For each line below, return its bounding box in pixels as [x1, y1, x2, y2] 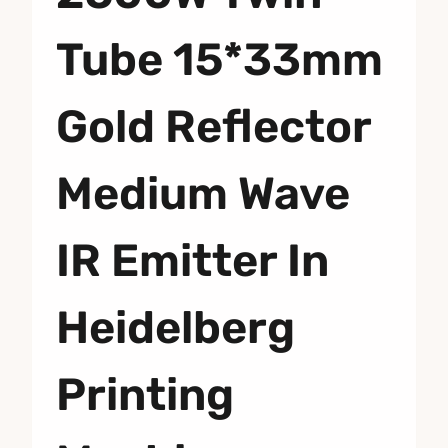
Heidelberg [56, 300, 295, 354]
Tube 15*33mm [56, 32, 383, 86]
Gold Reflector [56, 99, 371, 153]
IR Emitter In [56, 233, 329, 287]
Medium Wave [56, 166, 350, 220]
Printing [56, 367, 234, 421]
